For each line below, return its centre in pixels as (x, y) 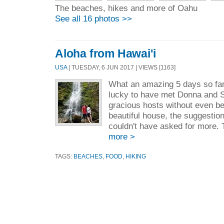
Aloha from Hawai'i (105, 54)
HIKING (136, 156)
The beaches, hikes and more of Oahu (126, 8)
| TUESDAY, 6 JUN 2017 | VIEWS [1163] (121, 67)
